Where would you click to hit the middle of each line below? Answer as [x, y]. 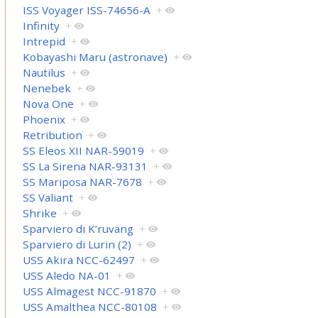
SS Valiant [48, 197]
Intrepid [44, 41]
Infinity [42, 25]
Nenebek [47, 88]
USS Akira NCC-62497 [79, 259]
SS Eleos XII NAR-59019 [84, 150]
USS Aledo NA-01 [67, 275]
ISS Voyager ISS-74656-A [87, 10]
